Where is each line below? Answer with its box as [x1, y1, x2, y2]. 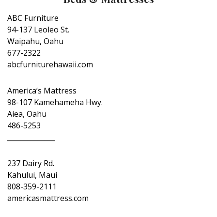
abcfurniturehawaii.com [7, 59, 93, 70]
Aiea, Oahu [7, 108, 46, 119]
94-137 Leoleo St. [7, 24, 69, 35]
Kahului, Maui [7, 170, 57, 180]
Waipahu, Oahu [7, 36, 63, 46]
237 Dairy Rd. [7, 158, 54, 169]
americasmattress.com [7, 193, 89, 203]
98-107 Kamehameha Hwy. [7, 97, 103, 108]
